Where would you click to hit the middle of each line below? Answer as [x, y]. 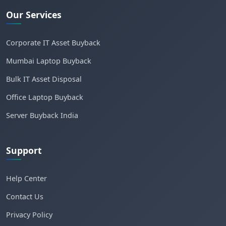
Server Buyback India [42, 115]
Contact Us [25, 196]
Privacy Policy [29, 215]
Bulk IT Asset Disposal [44, 79]
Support [24, 150]
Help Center [26, 178]
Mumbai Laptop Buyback [49, 61]
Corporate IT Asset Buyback [53, 43]
